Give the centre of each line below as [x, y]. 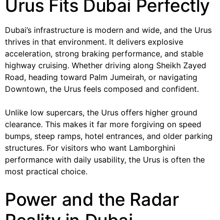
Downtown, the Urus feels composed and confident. [102, 89]
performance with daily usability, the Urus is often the [105, 159]
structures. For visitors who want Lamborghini [90, 148]
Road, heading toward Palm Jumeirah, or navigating [101, 77]
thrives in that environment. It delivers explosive [94, 41]
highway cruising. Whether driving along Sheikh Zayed [106, 65]
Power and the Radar [92, 199]
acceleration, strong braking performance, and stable [104, 53]
